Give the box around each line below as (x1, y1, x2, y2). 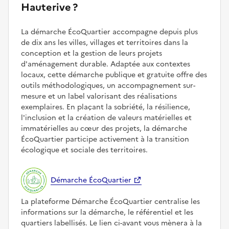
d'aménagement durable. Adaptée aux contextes (21, 59, 190, 70)
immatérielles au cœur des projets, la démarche (21, 123, 187, 134)
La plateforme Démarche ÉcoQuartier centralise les (21, 196, 200, 208)
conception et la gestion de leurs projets (21, 48, 162, 59)
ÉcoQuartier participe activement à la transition (21, 134, 189, 145)
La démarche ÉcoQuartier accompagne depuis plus (21, 27, 198, 38)
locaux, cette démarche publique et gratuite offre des (21, 70, 207, 81)
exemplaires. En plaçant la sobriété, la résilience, (21, 102, 190, 113)
